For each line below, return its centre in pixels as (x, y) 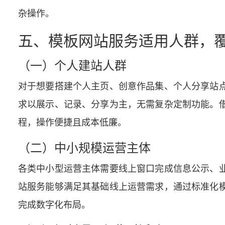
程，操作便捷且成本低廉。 (72, 122)
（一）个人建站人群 (72, 65)
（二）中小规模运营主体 (84, 147)
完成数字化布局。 (54, 204)
